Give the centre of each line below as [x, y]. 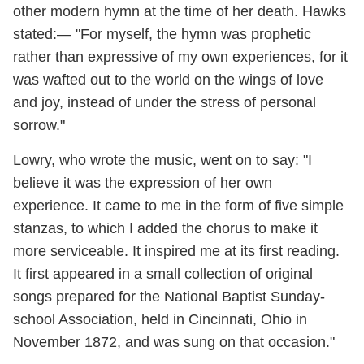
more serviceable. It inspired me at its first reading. [176, 251]
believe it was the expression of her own [143, 183]
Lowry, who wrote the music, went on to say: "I [162, 160]
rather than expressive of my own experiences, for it [180, 57]
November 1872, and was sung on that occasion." [174, 342]
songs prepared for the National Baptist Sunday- [169, 297]
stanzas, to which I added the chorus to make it [165, 229]
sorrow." [41, 126]
